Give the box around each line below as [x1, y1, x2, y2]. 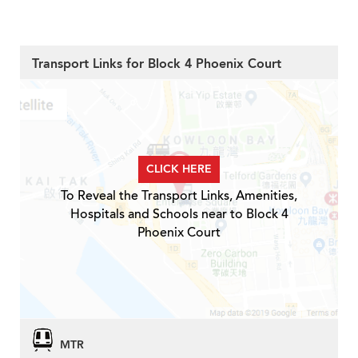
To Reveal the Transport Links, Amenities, [61, 187, 297, 205]
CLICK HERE [146, 161, 212, 177]
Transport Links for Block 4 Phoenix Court [32, 55, 281, 74]
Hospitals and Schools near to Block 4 [70, 205, 288, 224]
